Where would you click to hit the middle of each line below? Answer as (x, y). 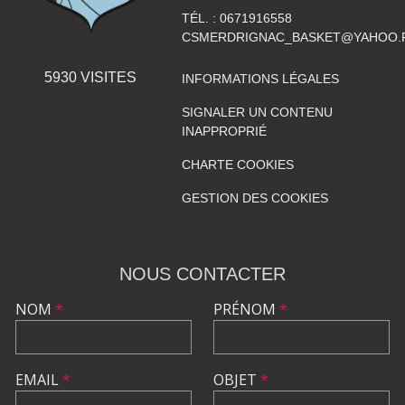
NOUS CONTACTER (202, 273)
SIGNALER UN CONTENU (257, 112)
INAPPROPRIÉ (224, 131)
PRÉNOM (246, 309)
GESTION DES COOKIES (254, 198)
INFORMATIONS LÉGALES (260, 78)
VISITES (107, 77)
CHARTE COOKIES (237, 164)
